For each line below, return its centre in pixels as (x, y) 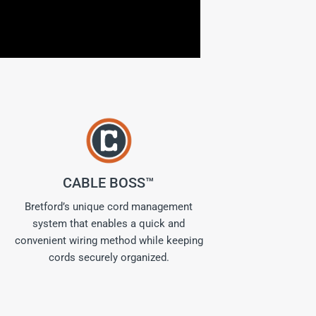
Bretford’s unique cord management (109, 207)
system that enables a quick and (109, 224)
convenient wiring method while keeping (109, 241)
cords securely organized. (109, 257)
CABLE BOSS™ (109, 183)
